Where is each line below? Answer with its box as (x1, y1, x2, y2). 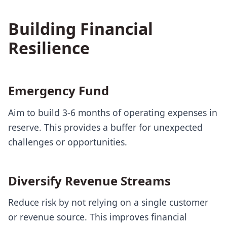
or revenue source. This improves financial (8, 211, 187, 223)
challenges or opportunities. (8, 135, 127, 148)
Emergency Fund (8, 82, 109, 99)
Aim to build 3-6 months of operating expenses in (8, 106, 217, 119)
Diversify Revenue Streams (8, 172, 171, 189)
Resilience (8, 37, 90, 59)
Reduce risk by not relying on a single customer (8, 196, 208, 209)
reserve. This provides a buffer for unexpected (8, 121, 203, 133)
